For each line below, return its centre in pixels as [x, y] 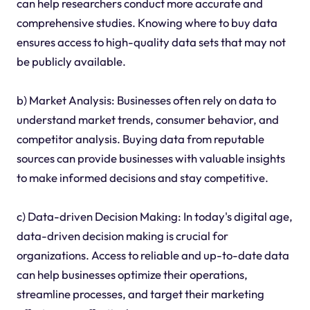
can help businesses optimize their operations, [132, 275]
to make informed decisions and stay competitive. [142, 178]
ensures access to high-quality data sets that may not [151, 42]
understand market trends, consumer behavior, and [147, 120]
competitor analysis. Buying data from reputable [140, 139]
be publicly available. [71, 62]
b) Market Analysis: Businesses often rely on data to [146, 100]
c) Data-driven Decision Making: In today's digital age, [154, 217]
